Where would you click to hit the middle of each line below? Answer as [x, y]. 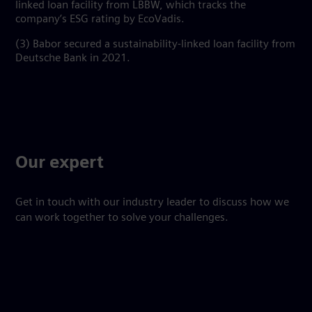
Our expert [60, 164]
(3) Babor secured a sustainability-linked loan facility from [155, 45]
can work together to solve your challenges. [122, 218]
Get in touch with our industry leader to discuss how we [152, 203]
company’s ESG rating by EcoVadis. [100, 19]
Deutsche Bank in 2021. [73, 58]
